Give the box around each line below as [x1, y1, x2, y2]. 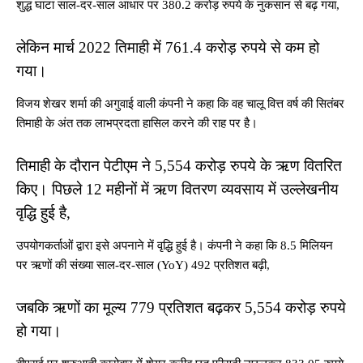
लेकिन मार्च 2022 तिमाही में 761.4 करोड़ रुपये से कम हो [16, 39, 319, 56]
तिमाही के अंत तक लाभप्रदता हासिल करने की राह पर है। [16, 117, 258, 130]
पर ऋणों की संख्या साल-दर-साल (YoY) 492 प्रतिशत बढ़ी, [16, 258, 270, 271]
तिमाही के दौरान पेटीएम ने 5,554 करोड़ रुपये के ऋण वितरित [16, 157, 342, 174]
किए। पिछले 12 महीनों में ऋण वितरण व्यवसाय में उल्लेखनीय [16, 181, 339, 198]
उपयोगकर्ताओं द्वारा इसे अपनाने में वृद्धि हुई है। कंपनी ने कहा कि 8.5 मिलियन [16, 239, 333, 252]
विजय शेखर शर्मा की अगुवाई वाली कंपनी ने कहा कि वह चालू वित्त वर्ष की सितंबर [16, 97, 344, 110]
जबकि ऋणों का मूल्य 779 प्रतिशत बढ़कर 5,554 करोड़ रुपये [16, 299, 346, 316]
